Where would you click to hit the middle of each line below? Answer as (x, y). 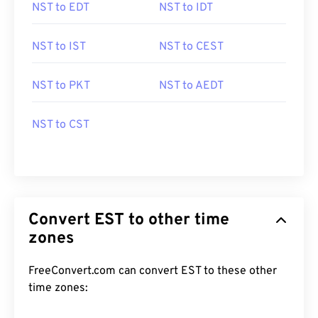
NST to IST (59, 47)
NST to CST (61, 125)
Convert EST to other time (129, 220)
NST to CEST (191, 47)
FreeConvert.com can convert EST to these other (153, 271)
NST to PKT (61, 86)
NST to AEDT (191, 86)
